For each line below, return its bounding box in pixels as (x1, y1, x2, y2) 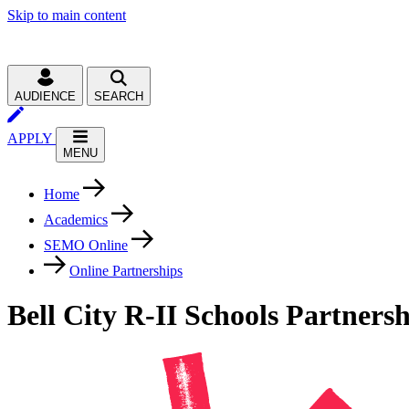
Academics (44, 212, 108, 227)
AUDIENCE (15, 89, 76, 103)
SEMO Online (44, 237, 128, 253)
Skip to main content (7, 7, 126, 23)
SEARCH (94, 89, 143, 103)
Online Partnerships (69, 263, 183, 278)
